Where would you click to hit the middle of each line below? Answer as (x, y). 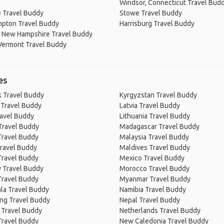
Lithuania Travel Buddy (155, 116)
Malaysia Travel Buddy (154, 137)
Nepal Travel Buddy (150, 200)
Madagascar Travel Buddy (159, 126)
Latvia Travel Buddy (150, 105)
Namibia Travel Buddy (153, 189)
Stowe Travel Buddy (151, 13)
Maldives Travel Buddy (155, 147)
